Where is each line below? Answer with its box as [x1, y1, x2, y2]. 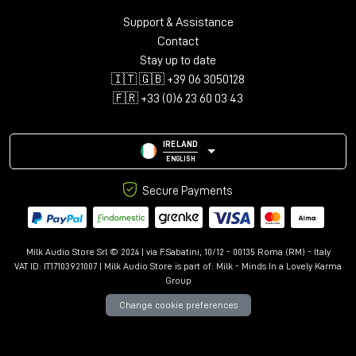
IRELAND [162, 139, 199, 149]
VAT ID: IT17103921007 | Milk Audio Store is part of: [14, 261, 216, 272]
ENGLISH [166, 155, 195, 163]
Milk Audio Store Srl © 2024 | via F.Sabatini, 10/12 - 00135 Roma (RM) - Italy [25, 247, 331, 257]
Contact [157, 34, 199, 48]
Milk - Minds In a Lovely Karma [216, 261, 342, 272]
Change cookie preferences [118, 300, 238, 311]
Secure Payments [140, 184, 233, 197]
